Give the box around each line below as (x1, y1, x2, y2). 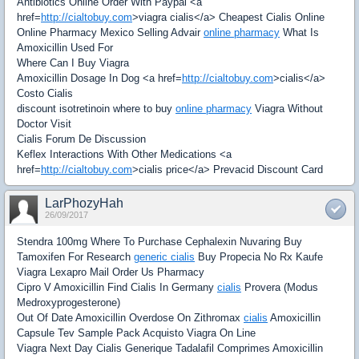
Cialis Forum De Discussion (17, 132, 146, 145)
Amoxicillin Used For (17, 41, 113, 54)
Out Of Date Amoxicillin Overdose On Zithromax (17, 311, 244, 324)
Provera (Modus (241, 280, 318, 293)
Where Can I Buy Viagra (17, 56, 129, 69)
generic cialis (134, 250, 195, 263)
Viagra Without (252, 102, 323, 115)
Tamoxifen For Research (17, 250, 134, 263)
